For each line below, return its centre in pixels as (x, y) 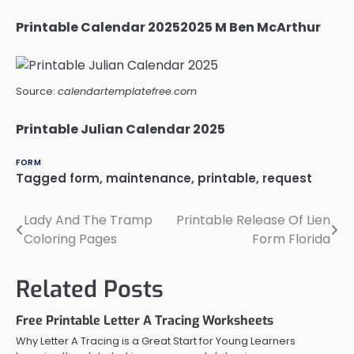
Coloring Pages (70, 239)
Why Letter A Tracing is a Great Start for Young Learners (156, 341)
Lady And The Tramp (88, 220)
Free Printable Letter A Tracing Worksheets (145, 320)
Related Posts (90, 289)
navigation (61, 252)
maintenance (149, 178)
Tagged (43, 178)
